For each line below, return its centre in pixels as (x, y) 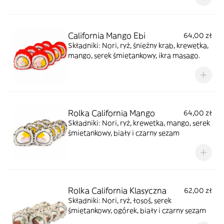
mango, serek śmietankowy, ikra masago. (134, 55)
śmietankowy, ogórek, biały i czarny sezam (137, 210)
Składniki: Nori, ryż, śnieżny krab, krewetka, (138, 45)
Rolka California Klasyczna (117, 190)
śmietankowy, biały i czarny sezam (124, 133)
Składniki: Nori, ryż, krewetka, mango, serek (139, 123)
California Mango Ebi (107, 35)
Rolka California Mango (111, 113)
